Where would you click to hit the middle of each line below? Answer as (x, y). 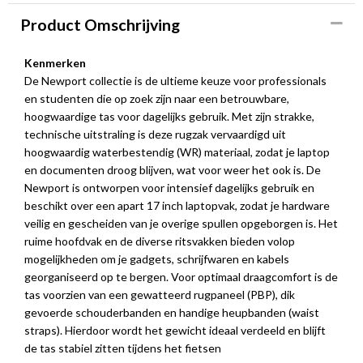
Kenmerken (55, 63)
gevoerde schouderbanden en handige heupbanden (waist (172, 312)
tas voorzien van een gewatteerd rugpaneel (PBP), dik (160, 295)
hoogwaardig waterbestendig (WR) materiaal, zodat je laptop (177, 152)
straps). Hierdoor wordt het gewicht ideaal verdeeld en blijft (175, 330)
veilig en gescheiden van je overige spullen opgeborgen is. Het (181, 223)
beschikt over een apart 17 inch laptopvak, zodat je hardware (177, 205)
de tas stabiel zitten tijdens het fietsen (123, 348)
